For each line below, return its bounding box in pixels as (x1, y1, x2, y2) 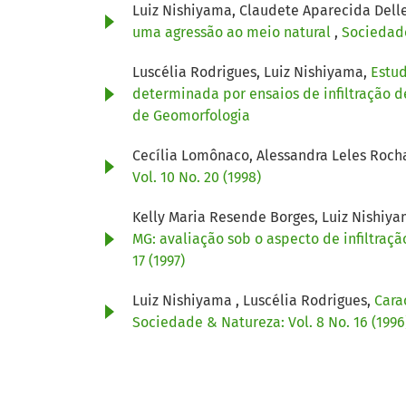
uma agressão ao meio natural (132, 23, 334, 41)
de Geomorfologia (132, 106, 250, 124)
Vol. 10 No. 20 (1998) (132, 168, 261, 186)
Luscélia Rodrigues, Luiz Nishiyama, (132, 63, 371, 81)
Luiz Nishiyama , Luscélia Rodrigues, (132, 291, 374, 309)
